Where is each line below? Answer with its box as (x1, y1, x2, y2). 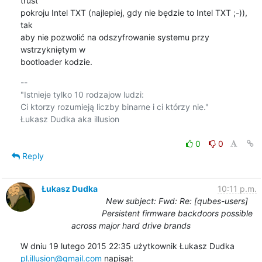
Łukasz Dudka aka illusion (20, 113, 119, 124)
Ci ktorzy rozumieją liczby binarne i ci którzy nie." (20, 101, 209, 112)
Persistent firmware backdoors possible (101, 208, 253, 218)
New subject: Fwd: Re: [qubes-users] (106, 195, 248, 206)
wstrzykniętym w (20, 44, 85, 54)
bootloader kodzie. (20, 56, 92, 67)
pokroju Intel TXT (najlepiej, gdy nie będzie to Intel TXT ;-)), (20, 7, 247, 18)
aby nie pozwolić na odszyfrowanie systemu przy (20, 32, 209, 42)
